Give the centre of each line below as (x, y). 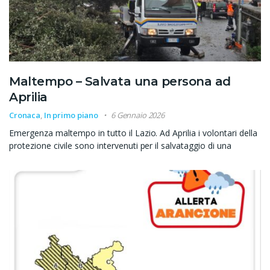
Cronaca (25, 115)
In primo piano (71, 115)
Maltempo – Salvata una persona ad (120, 81)
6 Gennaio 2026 (138, 115)
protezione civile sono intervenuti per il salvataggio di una (121, 145)
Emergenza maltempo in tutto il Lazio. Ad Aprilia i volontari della (133, 133)
